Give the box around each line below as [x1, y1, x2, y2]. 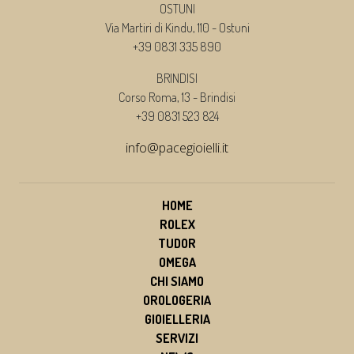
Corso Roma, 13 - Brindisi [119, 88, 235, 105]
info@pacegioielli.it [126, 138, 228, 156]
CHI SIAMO [150, 273, 204, 289]
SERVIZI [156, 330, 198, 346]
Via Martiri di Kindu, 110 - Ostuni [104, 19, 250, 36]
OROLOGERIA [143, 292, 211, 308]
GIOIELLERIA [144, 311, 210, 327]
